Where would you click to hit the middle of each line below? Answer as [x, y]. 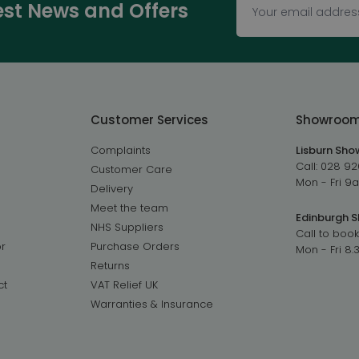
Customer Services [149, 119]
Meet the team [129, 208]
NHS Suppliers [127, 227]
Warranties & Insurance [151, 304]
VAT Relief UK [124, 284]
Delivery [111, 188]
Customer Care [131, 169]
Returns [110, 265]
